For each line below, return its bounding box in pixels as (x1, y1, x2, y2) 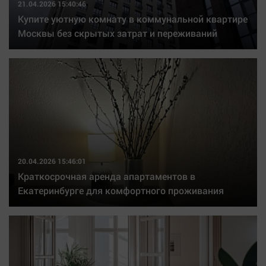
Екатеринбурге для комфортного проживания (18, 184, 224, 197)
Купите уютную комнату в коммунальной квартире (18, 12, 248, 25)
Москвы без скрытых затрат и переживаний (18, 27, 217, 39)
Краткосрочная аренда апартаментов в (18, 170, 195, 182)
